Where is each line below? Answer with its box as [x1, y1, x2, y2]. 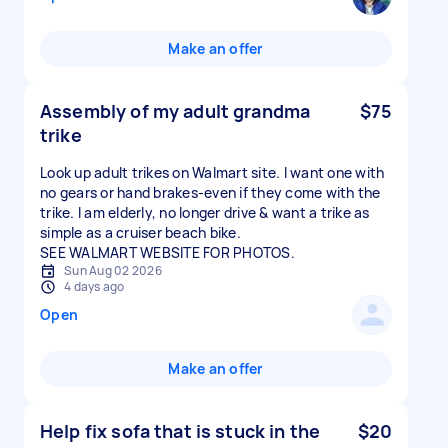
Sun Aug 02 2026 [64, 262, 162, 279]
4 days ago [64, 278, 125, 295]
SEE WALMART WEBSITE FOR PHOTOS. [40, 243, 295, 262]
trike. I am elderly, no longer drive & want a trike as [40, 203, 370, 222]
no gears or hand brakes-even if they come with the [40, 183, 381, 202]
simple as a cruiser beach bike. [40, 223, 241, 242]
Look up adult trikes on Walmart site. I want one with [40, 163, 385, 182]
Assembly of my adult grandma [40, 99, 311, 123]
